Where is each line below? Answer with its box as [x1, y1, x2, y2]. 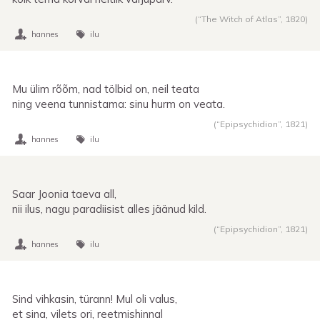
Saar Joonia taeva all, [12, 186, 116, 201]
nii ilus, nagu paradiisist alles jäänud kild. [12, 201, 206, 216]
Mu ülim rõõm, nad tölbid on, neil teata [12, 81, 199, 96]
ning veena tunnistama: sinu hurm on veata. [12, 96, 225, 111]
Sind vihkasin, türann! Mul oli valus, [12, 291, 177, 306]
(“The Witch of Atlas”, [195, 13, 285, 24]
